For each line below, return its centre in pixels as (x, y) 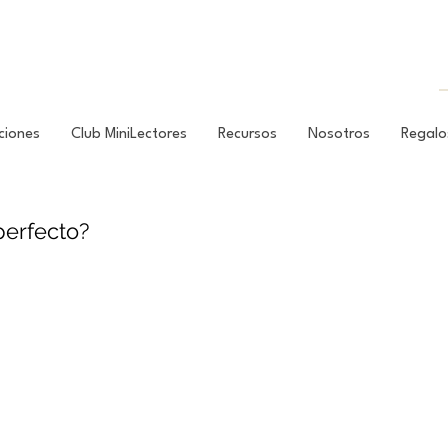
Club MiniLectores (129, 135)
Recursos (247, 135)
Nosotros (339, 135)
